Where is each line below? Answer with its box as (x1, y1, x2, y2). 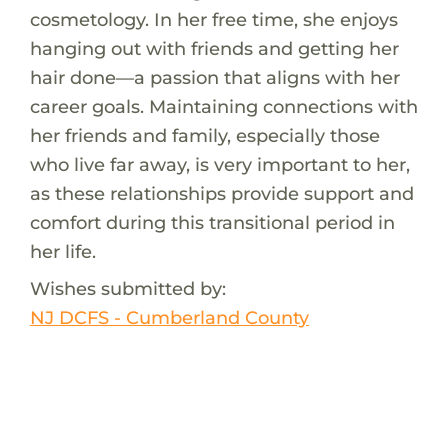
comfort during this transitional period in (29, 210, 395, 234)
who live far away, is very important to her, (29, 152, 410, 176)
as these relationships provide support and (29, 181, 414, 205)
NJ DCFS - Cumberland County (29, 305, 309, 329)
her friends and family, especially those (29, 123, 380, 147)
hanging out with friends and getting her (29, 36, 399, 60)
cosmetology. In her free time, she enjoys (29, 7, 398, 31)
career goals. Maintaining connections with (29, 94, 418, 118)
